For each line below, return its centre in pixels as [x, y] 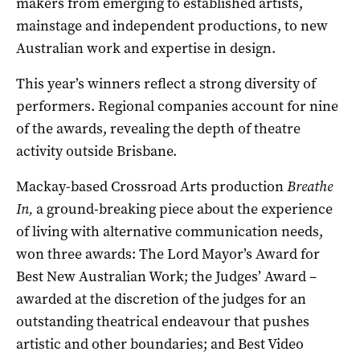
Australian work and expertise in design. [146, 48]
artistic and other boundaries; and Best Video [160, 344]
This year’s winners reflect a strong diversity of [166, 83]
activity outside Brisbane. [96, 151]
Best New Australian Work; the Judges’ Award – [166, 276]
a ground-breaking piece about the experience [183, 209]
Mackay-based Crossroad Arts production [151, 186]
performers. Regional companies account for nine [177, 106]
